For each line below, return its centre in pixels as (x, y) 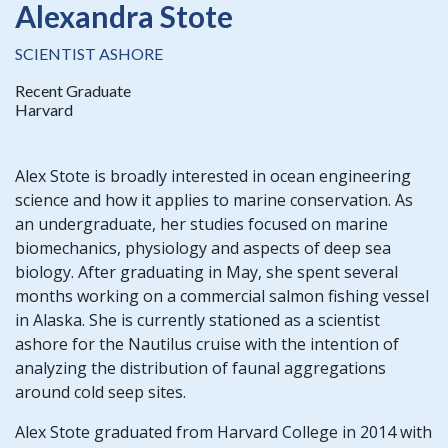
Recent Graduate (73, 90)
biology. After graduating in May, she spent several (206, 271)
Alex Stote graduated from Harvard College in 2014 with (223, 431)
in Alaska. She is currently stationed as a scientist (197, 319)
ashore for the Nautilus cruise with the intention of (207, 343)
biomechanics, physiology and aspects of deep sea (203, 247)
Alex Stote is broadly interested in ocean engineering (213, 175)
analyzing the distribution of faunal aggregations (200, 367)
